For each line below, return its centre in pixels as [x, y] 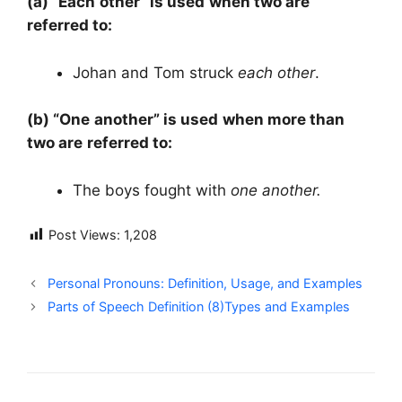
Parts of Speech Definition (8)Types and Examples [199, 307]
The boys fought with [152, 190]
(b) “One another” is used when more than [186, 120]
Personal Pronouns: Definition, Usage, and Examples [205, 284]
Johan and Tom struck [155, 72]
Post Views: [84, 235]
